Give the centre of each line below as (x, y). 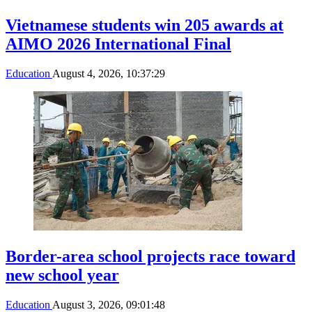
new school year (62, 275)
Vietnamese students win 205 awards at (145, 25)
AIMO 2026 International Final (118, 44)
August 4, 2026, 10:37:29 (109, 73)
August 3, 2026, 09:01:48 (109, 304)
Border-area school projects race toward (150, 256)
